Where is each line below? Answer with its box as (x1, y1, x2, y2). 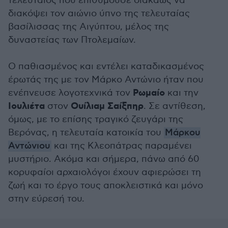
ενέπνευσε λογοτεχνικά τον (8, 88, 133, 98)
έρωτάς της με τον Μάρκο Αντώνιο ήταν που (8, 74, 204, 85)
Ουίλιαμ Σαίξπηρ (68, 100, 144, 112)
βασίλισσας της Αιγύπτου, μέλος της (8, 21, 169, 32)
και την (165, 88, 198, 98)
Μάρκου (165, 127, 201, 138)
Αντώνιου (8, 140, 50, 152)
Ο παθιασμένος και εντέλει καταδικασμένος (8, 61, 204, 72)
